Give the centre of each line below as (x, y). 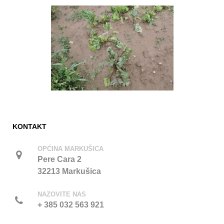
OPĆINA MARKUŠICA (70, 148)
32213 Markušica (69, 171)
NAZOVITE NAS (62, 194)
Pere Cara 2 (59, 159)
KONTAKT (29, 126)
